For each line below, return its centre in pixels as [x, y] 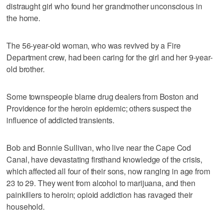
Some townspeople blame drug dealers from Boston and [103, 96]
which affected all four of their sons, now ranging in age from [108, 171]
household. [26, 206]
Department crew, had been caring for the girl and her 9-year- [110, 57]
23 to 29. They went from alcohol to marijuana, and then [101, 183]
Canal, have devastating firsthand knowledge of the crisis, [105, 159]
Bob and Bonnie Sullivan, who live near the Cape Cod [99, 147]
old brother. [26, 69]
